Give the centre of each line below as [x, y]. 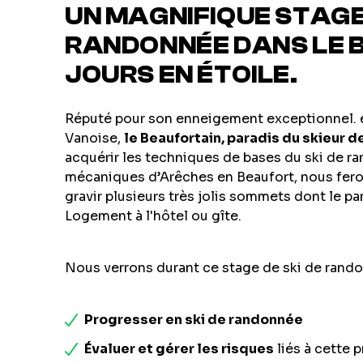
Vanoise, [94, 138]
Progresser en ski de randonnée [194, 320]
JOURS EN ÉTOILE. [181, 75]
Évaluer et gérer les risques [179, 349]
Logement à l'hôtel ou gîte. [153, 216]
